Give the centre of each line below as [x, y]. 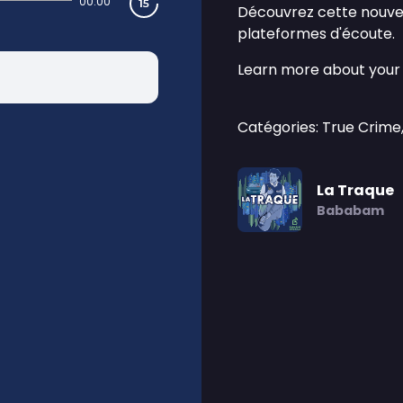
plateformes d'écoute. [316, 34]
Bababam [350, 210]
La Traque [355, 190]
